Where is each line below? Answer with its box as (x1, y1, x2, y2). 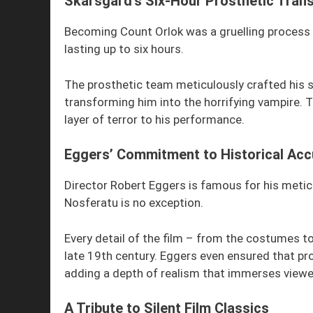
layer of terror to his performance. (64, 112, 245, 126)
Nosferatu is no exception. (64, 196, 203, 210)
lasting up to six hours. (64, 42, 184, 57)
